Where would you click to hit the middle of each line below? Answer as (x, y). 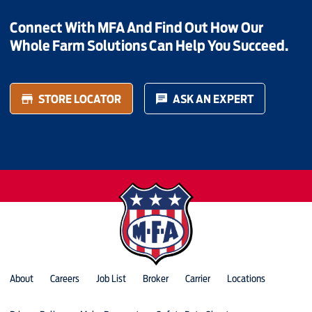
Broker (156, 279)
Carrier (198, 279)
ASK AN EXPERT (213, 99)
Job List (111, 279)
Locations (247, 279)
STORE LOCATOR (80, 99)
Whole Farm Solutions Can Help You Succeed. (149, 46)
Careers (65, 279)
